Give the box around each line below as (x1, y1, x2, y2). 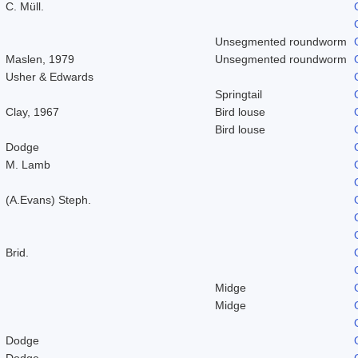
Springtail (215, 87, 262, 101)
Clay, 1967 (6, 105, 59, 118)
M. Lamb (6, 157, 50, 171)
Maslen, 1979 (6, 52, 74, 66)
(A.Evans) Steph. (6, 193, 91, 206)
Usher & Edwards (6, 70, 93, 83)
